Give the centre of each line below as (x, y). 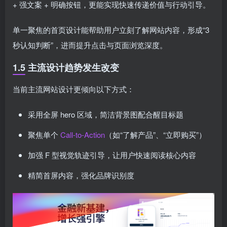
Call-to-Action (83, 135)
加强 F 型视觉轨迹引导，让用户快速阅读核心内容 (112, 155)
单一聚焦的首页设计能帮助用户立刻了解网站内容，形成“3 (111, 30)
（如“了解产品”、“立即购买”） (156, 135)
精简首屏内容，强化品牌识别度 (81, 175)
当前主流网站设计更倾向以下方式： (73, 89)
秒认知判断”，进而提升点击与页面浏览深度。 (90, 45)
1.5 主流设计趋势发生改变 (66, 67)
